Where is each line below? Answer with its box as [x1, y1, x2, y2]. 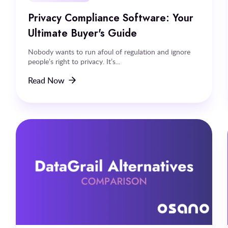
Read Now [27, 74, 65, 86]
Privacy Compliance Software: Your [27, 10, 193, 25]
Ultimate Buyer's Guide [27, 25, 137, 40]
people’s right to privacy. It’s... [27, 56, 120, 66]
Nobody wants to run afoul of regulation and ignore [27, 46, 190, 56]
